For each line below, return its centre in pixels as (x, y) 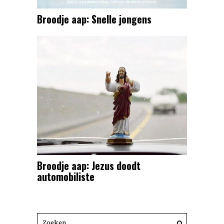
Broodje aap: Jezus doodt (89, 165)
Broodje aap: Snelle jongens (94, 19)
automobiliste (66, 176)
